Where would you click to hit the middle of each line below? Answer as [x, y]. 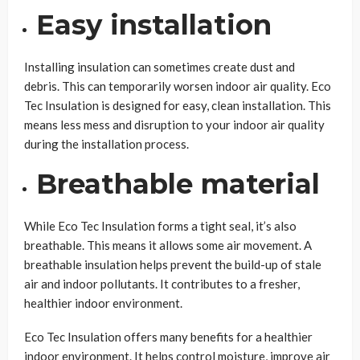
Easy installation [154, 25]
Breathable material [178, 184]
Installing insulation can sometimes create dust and [160, 67]
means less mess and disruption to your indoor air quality [174, 125]
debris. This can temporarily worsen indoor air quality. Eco [178, 86]
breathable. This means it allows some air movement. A [168, 245]
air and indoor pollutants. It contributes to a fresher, [162, 284]
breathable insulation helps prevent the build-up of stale [173, 265]
